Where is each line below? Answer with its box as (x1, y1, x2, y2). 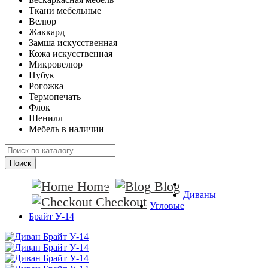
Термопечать (29, 92, 81, 102)
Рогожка (29, 81, 63, 92)
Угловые (150, 200, 184, 211)
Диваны (183, 190, 216, 200)
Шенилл (29, 113, 63, 124)
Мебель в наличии (29, 124, 104, 135)
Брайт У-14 (29, 211, 74, 222)
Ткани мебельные (29, 5, 101, 16)
